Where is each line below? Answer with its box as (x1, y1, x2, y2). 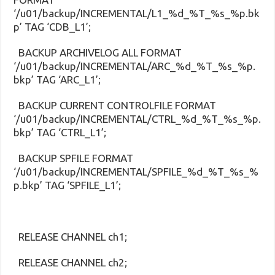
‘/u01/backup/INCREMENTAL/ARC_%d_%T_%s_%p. (14, 60, 256, 72)
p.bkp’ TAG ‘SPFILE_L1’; (14, 179, 122, 191)
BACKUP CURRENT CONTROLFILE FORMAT (14, 99, 217, 111)
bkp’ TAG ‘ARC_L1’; (14, 73, 101, 85)
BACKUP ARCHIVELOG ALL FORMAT (14, 46, 182, 58)
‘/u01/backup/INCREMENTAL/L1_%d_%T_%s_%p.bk (14, 7, 260, 19)
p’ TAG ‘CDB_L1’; (14, 20, 91, 33)
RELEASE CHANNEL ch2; (14, 256, 128, 268)
